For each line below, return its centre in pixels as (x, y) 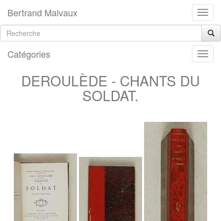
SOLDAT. (110, 95)
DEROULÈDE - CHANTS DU (110, 80)
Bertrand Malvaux (42, 12)
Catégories (29, 54)
